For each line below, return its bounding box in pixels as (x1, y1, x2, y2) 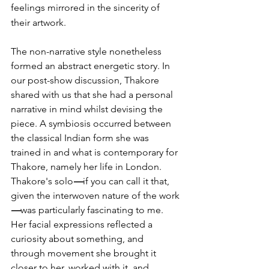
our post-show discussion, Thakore (11, 74, 162, 86)
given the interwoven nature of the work (11, 190, 180, 202)
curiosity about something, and (11, 233, 146, 245)
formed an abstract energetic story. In (11, 60, 172, 72)
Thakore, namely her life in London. (11, 161, 164, 173)
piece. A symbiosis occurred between (11, 118, 174, 130)
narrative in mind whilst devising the (11, 103, 165, 115)
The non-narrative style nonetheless (11, 46, 164, 58)
